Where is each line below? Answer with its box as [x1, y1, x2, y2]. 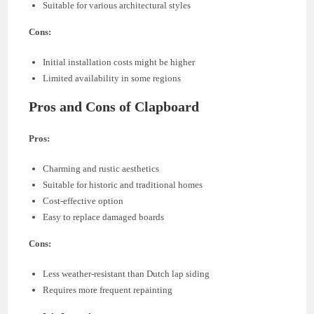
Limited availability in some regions [43, 72, 182, 83]
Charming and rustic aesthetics [43, 163, 160, 174]
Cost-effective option [43, 195, 124, 206]
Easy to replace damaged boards [43, 211, 165, 222]
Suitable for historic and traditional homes [43, 179, 203, 190]
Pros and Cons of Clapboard [29, 98, 200, 114]
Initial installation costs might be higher [43, 56, 196, 67]
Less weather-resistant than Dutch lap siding [43, 268, 210, 279]
